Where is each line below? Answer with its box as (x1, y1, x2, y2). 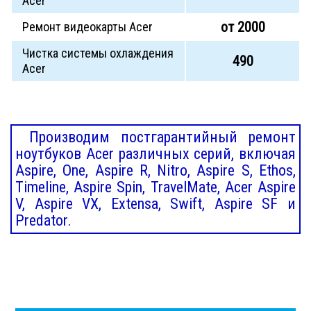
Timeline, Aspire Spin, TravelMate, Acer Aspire (15, 178, 296, 196)
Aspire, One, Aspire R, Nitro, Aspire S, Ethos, (15, 162, 296, 180)
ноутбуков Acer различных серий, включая (15, 145, 296, 163)
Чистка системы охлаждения (22, 46, 174, 61)
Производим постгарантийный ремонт (29, 128, 296, 146)
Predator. (15, 212, 72, 230)
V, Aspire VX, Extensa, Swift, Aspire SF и (15, 195, 296, 213)
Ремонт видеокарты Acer (22, 19, 153, 35)
